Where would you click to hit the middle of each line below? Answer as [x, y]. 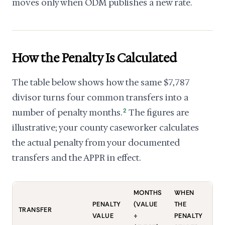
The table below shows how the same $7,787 [101, 82]
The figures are [158, 113]
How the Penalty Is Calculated [94, 58]
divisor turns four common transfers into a [100, 97]
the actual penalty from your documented [96, 143]
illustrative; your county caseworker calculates [105, 128]
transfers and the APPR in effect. [76, 158]
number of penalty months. [67, 113]
